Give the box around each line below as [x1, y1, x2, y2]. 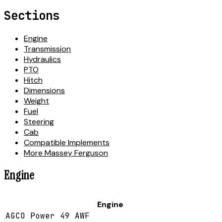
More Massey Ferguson [24, 147, 108, 158]
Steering [24, 116, 54, 127]
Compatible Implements [24, 137, 110, 148]
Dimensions [24, 85, 65, 96]
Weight [24, 95, 49, 106]
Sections [4, 7, 59, 23]
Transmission [24, 43, 71, 54]
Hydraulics [24, 54, 61, 64]
